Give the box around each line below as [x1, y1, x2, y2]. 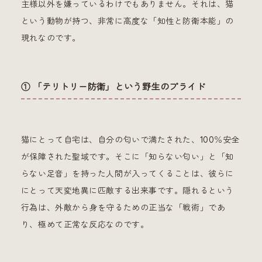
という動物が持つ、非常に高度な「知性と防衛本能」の [20, 15, 234, 26]
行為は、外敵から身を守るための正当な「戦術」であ [20, 202, 226, 213]
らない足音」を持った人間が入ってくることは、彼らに [20, 168, 234, 179]
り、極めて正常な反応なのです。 [20, 219, 149, 230]
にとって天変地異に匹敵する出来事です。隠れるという [20, 185, 234, 196]
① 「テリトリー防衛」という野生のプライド [20, 81, 206, 92]
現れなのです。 [20, 32, 81, 43]
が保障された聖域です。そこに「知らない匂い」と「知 [20, 151, 234, 162]
